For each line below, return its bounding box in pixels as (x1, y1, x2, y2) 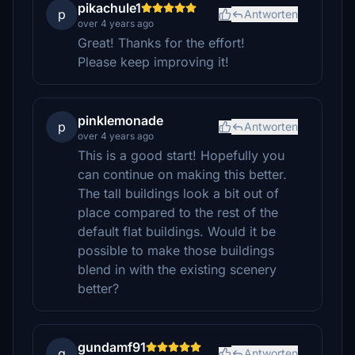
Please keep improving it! (78, 54, 229, 70)
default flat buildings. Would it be (78, 223, 276, 239)
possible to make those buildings (78, 242, 274, 258)
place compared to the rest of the (78, 204, 278, 220)
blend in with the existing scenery (78, 261, 277, 277)
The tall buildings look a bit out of (78, 185, 279, 201)
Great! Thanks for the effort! (78, 35, 245, 51)
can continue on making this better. (78, 166, 287, 182)
